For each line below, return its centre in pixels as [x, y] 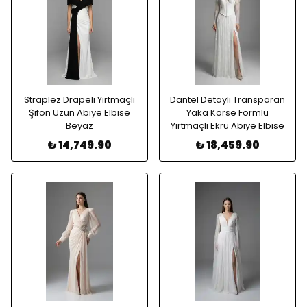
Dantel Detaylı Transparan [228, 100]
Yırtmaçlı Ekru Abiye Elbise [228, 126]
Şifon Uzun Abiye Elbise [79, 113]
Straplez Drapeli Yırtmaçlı [79, 100]
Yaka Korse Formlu [228, 113]
